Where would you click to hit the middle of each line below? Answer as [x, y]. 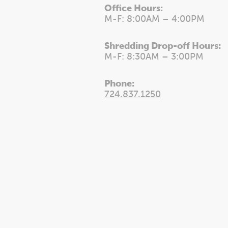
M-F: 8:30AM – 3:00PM [154, 56]
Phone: [119, 83]
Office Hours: [134, 8]
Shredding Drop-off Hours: [163, 46]
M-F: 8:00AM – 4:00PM [154, 19]
